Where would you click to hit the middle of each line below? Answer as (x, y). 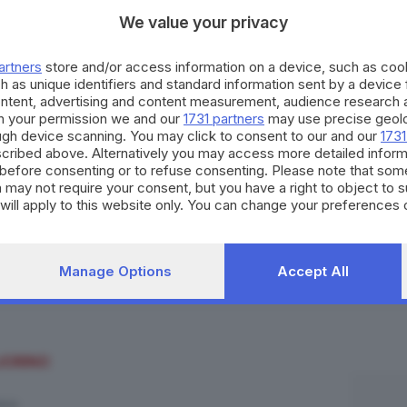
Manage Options (115, 271)
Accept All (313, 271)
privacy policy (302, 222)
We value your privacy (203, 22)
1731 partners (224, 119)
